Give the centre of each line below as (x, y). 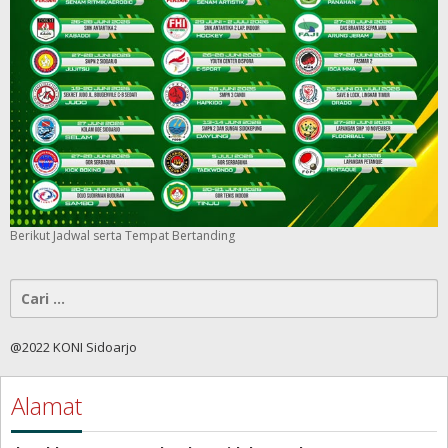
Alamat (46, 406)
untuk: (33, 311)
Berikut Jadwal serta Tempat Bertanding (122, 236)
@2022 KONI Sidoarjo (73, 347)
